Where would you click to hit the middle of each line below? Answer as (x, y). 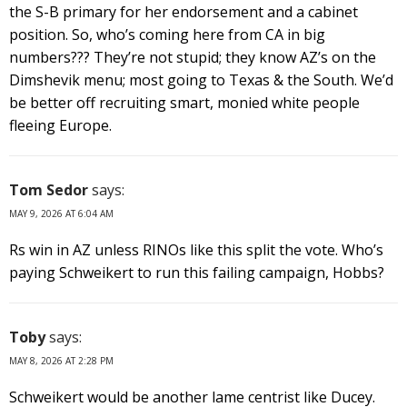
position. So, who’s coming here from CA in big (167, 34)
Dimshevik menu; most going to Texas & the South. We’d (201, 79)
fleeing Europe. (60, 125)
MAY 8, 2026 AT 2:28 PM (61, 360)
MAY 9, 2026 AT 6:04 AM (61, 213)
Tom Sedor (49, 189)
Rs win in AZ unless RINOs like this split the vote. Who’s (196, 249)
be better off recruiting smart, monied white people (184, 102)
